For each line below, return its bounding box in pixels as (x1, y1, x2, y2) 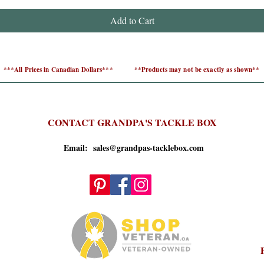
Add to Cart (110, 14, 154, 27)
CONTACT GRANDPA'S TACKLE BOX (47, 115, 217, 130)
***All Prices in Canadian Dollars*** (3, 65, 122, 75)
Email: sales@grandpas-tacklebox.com (60, 141, 204, 154)
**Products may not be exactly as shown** (134, 65, 260, 75)
